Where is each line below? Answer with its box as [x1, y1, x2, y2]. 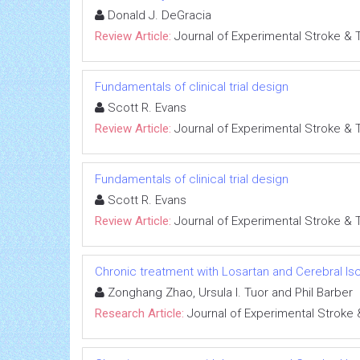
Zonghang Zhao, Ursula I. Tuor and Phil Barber [104, 284, 353, 300]
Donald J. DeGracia [104, 7, 211, 22]
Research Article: [95, 305, 184, 321]
